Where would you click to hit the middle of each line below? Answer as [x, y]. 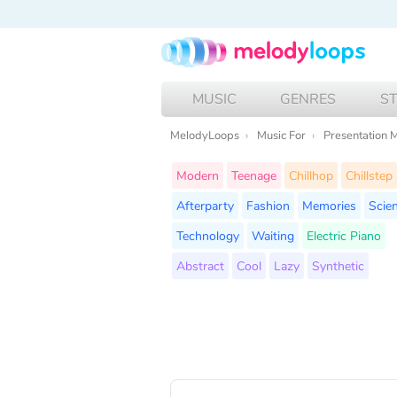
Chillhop [311, 175]
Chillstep [369, 175]
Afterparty [205, 205]
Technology [208, 235]
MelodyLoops [205, 135]
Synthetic [338, 265]
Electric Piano [344, 235]
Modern [198, 175]
